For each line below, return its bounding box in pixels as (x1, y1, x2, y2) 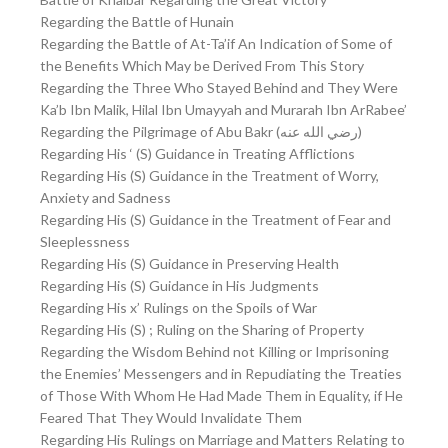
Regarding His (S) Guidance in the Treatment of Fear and (40, 211, 391, 229)
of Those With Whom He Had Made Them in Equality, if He (40, 387, 403, 405)
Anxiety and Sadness (40, 189, 171, 207)
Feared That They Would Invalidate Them (40, 409, 302, 427)
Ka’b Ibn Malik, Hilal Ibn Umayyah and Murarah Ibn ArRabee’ (40, 101, 407, 119)
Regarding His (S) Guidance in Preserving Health (40, 255, 339, 273)
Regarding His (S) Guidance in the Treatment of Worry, (40, 167, 379, 185)
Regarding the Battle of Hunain (40, 13, 234, 31)
